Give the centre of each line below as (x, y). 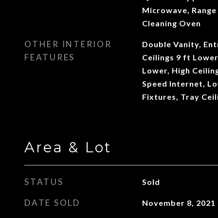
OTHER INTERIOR (68, 44)
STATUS (44, 182)
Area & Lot (68, 147)
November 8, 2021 (179, 203)
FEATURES (50, 57)
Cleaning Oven (171, 23)
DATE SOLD (52, 203)
